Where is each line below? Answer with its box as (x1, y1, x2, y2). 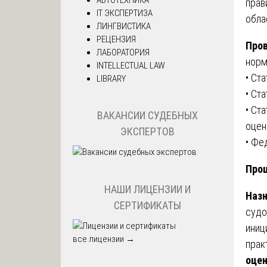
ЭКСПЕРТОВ (120, 125, 175, 138)
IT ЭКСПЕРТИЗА (97, 7, 153, 18)
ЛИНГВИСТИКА (97, 20, 151, 32)
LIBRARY (97, 73, 126, 84)
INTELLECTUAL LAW (97, 60, 165, 71)
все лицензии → (73, 233, 135, 244)
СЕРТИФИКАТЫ (113, 198, 181, 212)
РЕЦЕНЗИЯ (97, 33, 136, 45)
